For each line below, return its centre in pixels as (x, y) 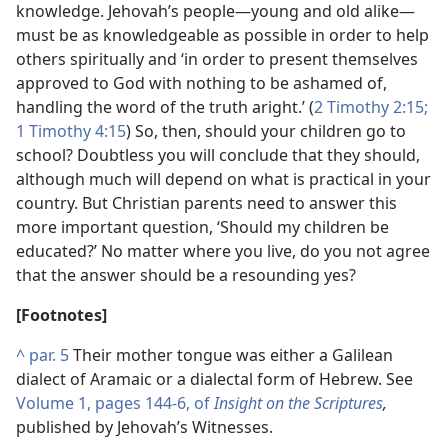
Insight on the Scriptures (298, 403)
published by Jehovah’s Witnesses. (144, 427)
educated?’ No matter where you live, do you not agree (223, 251)
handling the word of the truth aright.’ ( (165, 107)
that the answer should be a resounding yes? (186, 275)
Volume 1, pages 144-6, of (115, 403)
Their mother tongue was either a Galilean (231, 355)
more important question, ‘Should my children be (202, 227)
